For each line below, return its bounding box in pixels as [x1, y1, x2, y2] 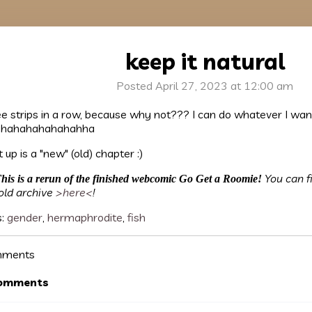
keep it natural [125, 47, 285, 75]
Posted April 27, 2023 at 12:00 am [116, 79, 293, 93]
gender [7, 210, 42, 224]
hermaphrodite [47, 210, 123, 224]
